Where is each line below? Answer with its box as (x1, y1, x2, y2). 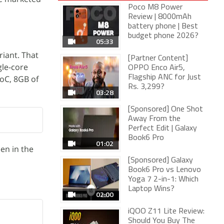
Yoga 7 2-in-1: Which (128, 175, 198, 183)
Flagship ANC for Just (128, 73, 201, 81)
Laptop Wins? (128, 185, 174, 193)
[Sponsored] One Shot (128, 105, 203, 113)
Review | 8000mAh (128, 13, 191, 21)
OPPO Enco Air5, (128, 64, 185, 72)
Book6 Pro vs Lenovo (128, 166, 201, 174)
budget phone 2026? (128, 32, 198, 40)
